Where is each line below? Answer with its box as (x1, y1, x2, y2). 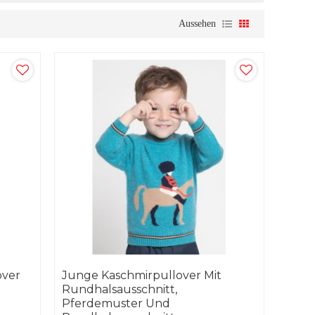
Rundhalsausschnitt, (61, 283, 177, 297)
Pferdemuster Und (61, 297, 170, 311)
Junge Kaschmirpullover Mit (61, 269, 221, 283)
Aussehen (179, 18, 216, 30)
